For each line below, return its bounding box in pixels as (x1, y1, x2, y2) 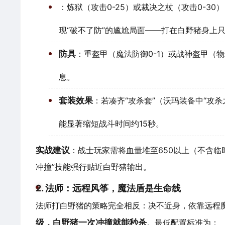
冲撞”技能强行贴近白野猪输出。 (36, 162, 151, 172)
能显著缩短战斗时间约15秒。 (58, 119, 164, 129)
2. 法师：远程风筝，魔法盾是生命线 (36, 183, 181, 193)
